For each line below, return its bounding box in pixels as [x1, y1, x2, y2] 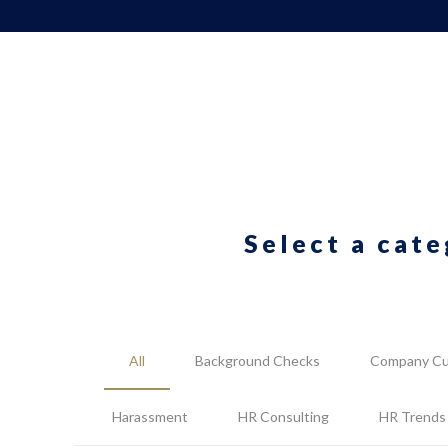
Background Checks [195, 352, 321, 369]
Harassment [112, 408, 189, 425]
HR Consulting [238, 408, 330, 425]
